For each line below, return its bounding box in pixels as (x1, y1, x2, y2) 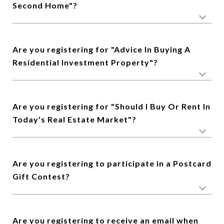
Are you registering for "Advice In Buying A (12, 44, 190, 54)
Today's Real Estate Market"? (12, 114, 136, 124)
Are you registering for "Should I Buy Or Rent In (12, 101, 210, 111)
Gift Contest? (12, 171, 70, 181)
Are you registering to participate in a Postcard (12, 158, 211, 168)
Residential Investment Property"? (12, 57, 158, 67)
